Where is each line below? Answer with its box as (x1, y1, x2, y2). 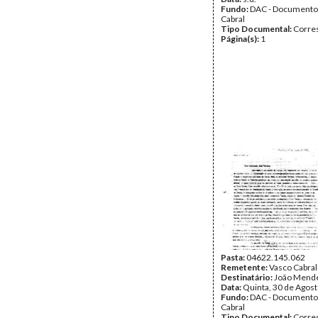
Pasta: (221, 252, 246, 263)
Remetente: (221, 262, 269, 273)
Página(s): (221, 33, 261, 44)
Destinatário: (221, 272, 274, 283)
